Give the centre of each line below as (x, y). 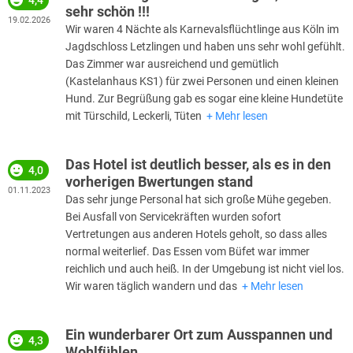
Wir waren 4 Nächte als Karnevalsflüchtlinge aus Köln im (202, 29)
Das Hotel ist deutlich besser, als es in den (198, 164)
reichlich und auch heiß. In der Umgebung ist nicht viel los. (205, 268)
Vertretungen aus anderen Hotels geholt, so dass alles (196, 234)
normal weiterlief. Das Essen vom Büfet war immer (188, 251)
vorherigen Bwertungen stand (159, 181)
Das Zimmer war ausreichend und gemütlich (172, 63)
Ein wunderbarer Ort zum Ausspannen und (199, 334)
